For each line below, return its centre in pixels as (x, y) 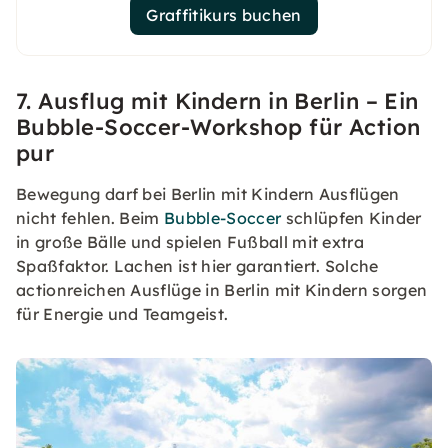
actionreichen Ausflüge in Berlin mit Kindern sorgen (222, 290)
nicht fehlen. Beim (90, 218)
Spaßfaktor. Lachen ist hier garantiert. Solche (197, 266)
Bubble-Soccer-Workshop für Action (218, 127)
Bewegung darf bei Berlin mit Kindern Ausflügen (208, 194)
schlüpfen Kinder (351, 218)
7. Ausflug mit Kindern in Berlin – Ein (217, 101)
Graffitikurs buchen (224, 15)
